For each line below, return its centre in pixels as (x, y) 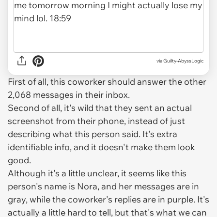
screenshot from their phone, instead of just (96, 121)
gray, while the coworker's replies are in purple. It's (108, 199)
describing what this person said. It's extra (93, 134)
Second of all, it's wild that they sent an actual (100, 108)
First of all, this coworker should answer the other (107, 81)
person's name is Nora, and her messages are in (103, 186)
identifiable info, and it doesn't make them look (101, 147)
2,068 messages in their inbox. (70, 94)
